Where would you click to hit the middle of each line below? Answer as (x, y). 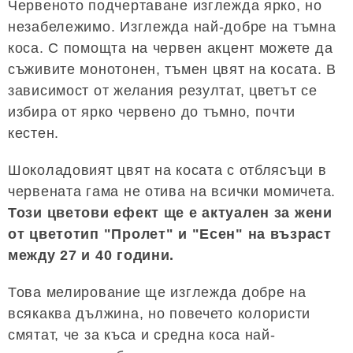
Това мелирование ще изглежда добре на (157, 293)
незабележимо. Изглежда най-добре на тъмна (172, 27)
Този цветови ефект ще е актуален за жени (170, 213)
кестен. (34, 134)
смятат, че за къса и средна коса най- (142, 335)
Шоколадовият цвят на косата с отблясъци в (167, 171)
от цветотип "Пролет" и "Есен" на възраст (170, 234)
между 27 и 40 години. (91, 256)
